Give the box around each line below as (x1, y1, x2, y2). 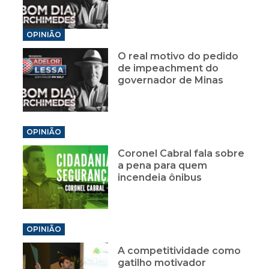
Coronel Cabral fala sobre (118, 148, 245, 160)
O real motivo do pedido (118, 50, 239, 62)
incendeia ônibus (118, 172, 202, 184)
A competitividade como (118, 245, 241, 257)
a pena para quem (118, 160, 208, 172)
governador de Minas (118, 74, 224, 86)
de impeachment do (118, 62, 219, 74)
